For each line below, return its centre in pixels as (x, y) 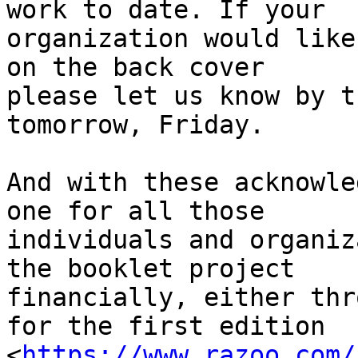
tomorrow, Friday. (135, 125)
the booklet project (158, 269)
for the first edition (173, 326)
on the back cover (143, 68)
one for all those (143, 211)
